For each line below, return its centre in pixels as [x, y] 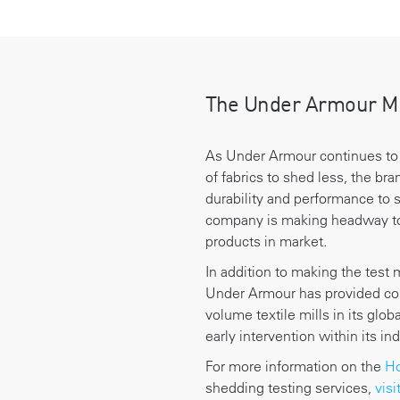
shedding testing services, [290, 387]
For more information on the [295, 366]
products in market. [266, 241]
